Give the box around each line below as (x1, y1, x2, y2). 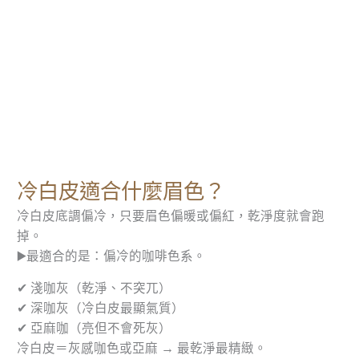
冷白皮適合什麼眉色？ (17, 179, 226, 204)
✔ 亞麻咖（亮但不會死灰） (17, 321, 172, 336)
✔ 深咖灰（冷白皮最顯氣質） (17, 301, 185, 316)
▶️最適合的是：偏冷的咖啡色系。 (17, 248, 207, 263)
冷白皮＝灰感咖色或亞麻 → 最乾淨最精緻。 (17, 341, 268, 356)
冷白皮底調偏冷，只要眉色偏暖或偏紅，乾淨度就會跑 (17, 208, 325, 223)
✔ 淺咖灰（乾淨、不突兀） (17, 281, 172, 296)
